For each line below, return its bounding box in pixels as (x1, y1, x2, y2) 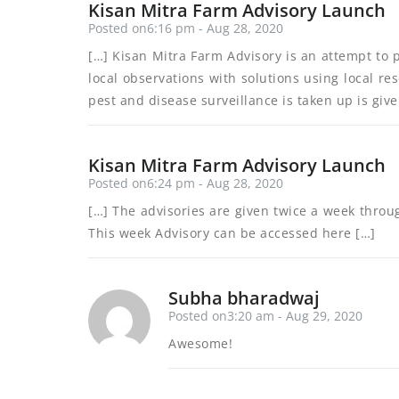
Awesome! (168, 335, 232, 352)
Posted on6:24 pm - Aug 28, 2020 (88, 175, 283, 191)
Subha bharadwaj (168, 286, 320, 310)
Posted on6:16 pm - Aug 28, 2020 (88, 20, 283, 37)
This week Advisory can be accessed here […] (88, 224, 376, 241)
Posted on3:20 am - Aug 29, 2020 (168, 307, 362, 324)
